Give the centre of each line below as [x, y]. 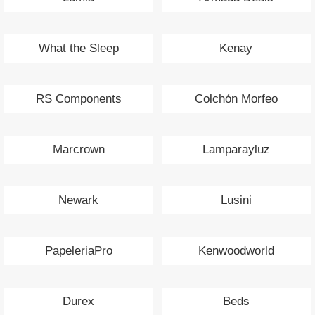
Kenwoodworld [236, 251]
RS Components [78, 99]
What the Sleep [78, 49]
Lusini [236, 200]
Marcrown [78, 150]
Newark [79, 200]
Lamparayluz [236, 150]
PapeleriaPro [78, 251]
